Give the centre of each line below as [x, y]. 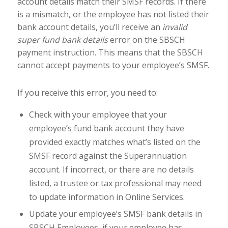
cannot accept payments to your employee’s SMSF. [113, 65]
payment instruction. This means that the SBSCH [110, 53]
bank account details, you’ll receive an [90, 27]
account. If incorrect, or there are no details [111, 169]
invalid [175, 27]
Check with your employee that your [98, 114]
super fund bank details [63, 40]
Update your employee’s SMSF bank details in [115, 213]
